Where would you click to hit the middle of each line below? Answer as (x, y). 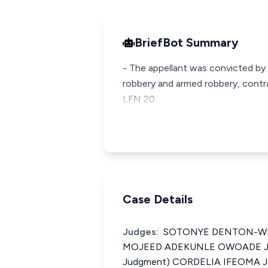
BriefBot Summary (187, 42)
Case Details (158, 199)
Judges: (141, 232)
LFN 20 (139, 99)
